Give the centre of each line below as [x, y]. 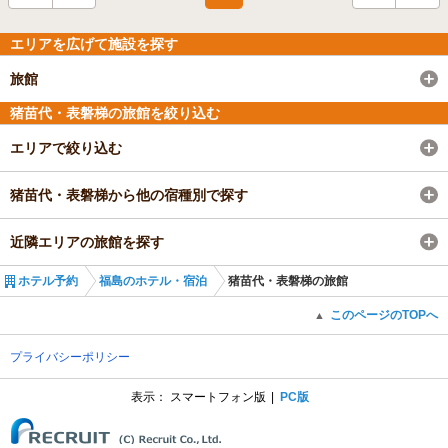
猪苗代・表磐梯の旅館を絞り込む [115, 112]
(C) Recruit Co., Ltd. [322, 421]
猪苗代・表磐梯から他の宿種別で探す [129, 194]
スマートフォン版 [218, 396]
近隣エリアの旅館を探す [87, 241]
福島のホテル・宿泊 [153, 280]
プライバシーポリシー [70, 356]
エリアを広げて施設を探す [94, 43]
